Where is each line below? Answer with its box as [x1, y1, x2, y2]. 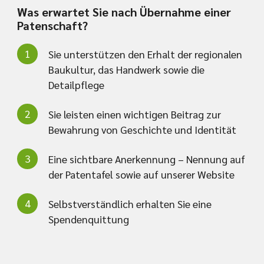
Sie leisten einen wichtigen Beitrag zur [48, 107, 221, 121]
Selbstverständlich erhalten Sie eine [48, 196, 212, 210]
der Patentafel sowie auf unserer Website [48, 167, 235, 181]
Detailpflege [48, 77, 104, 91]
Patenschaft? [16, 17, 88, 33]
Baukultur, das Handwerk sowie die [48, 62, 204, 76]
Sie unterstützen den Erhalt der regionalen [48, 47, 242, 61]
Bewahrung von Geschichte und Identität [48, 122, 236, 136]
